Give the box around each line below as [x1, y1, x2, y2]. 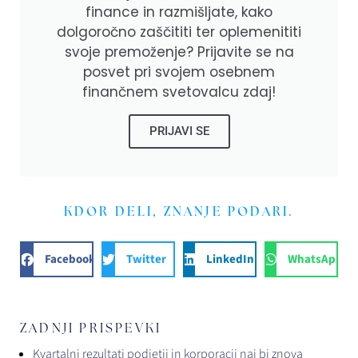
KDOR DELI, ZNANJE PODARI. [63, 203, 295, 221]
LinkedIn [205, 250, 254, 268]
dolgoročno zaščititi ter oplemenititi [57, 22, 301, 42]
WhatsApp [287, 250, 343, 268]
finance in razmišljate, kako [86, 2, 272, 22]
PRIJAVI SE [149, 124, 209, 139]
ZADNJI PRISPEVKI [20, 320, 162, 337]
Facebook [44, 250, 95, 268]
